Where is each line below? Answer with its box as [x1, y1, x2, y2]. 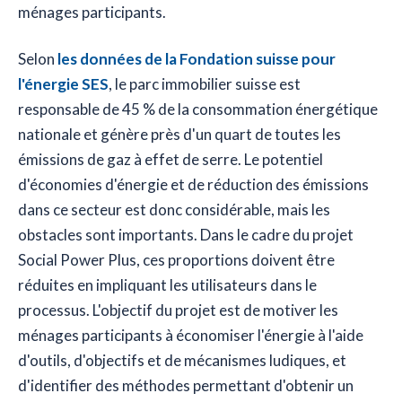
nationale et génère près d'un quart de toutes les [18, 125, 341, 144]
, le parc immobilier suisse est [109, 74, 301, 94]
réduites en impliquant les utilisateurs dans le [18, 275, 317, 295]
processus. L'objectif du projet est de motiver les [18, 301, 338, 320]
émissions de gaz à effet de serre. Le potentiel [18, 150, 323, 170]
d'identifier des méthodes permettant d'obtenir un [18, 376, 354, 396]
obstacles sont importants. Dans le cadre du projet [18, 225, 354, 245]
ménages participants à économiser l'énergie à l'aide [18, 326, 363, 345]
